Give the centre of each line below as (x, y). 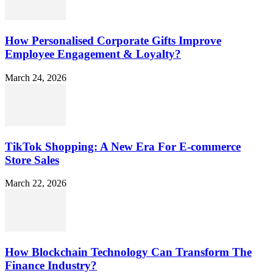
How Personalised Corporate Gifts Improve (113, 41)
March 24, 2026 (36, 77)
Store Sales (32, 160)
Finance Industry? (51, 265)
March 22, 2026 (36, 183)
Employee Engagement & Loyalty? (93, 54)
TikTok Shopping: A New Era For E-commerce (123, 146)
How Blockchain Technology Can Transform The (128, 252)
